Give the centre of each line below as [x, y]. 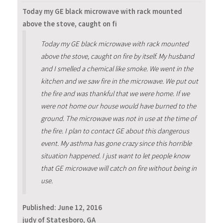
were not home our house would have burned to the [118, 106]
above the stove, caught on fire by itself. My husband [117, 56]
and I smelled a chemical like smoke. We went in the [117, 68]
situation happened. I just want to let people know [115, 156]
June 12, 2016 [80, 208]
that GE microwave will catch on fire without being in [118, 168]
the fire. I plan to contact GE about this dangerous [115, 131]
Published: [40, 208]
